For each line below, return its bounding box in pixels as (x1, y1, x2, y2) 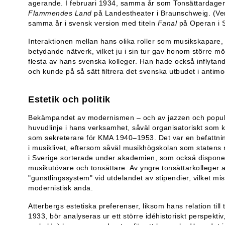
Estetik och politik (28, 94, 110, 104)
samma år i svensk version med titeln (28, 19, 158, 27)
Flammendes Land (28, 9, 92, 17)
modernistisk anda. (28, 183, 93, 192)
